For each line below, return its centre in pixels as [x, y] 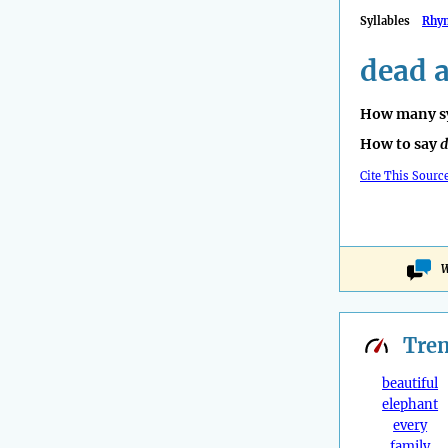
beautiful [410, 384]
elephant [410, 405]
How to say [400, 144]
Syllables [391, 21]
